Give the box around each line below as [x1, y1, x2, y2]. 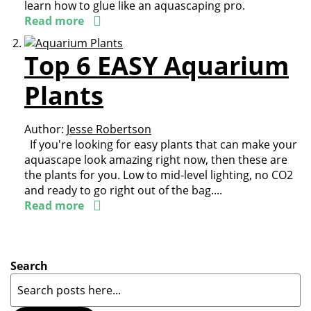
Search [10, 258, 48, 274]
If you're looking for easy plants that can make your [24, 137, 297, 152]
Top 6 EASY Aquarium [24, 49, 289, 83]
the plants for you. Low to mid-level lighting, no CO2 [24, 167, 293, 183]
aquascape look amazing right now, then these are [24, 152, 287, 167]
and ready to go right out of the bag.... [24, 183, 222, 198]
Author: [24, 121, 64, 137]
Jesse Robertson [67, 121, 151, 137]
